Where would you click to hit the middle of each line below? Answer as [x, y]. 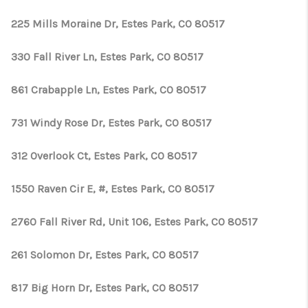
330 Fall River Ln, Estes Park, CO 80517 [107, 57]
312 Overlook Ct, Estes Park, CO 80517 [104, 156]
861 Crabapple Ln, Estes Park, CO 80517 [109, 90]
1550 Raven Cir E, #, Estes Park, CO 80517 [113, 189]
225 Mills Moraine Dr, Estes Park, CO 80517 [118, 24]
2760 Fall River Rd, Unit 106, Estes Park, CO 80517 [134, 222]
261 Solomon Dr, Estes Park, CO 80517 [105, 255]
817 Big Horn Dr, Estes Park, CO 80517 [105, 288]
